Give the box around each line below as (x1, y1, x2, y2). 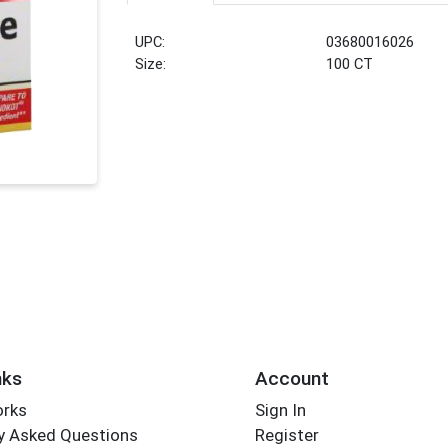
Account (254, 366, 329, 390)
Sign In (254, 400, 306, 421)
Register (254, 425, 319, 446)
